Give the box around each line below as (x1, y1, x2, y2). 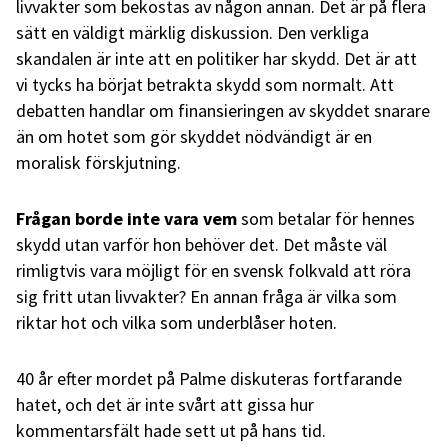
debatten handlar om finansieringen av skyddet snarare (16, 98, 430, 122)
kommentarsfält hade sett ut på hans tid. (16, 418, 326, 442)
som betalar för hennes (241, 206, 415, 230)
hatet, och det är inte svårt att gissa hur (16, 392, 314, 416)
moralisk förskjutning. (16, 150, 181, 174)
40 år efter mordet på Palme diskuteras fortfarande (16, 366, 402, 390)
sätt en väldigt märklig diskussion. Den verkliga (16, 20, 369, 44)
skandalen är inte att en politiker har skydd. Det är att (16, 46, 417, 70)
